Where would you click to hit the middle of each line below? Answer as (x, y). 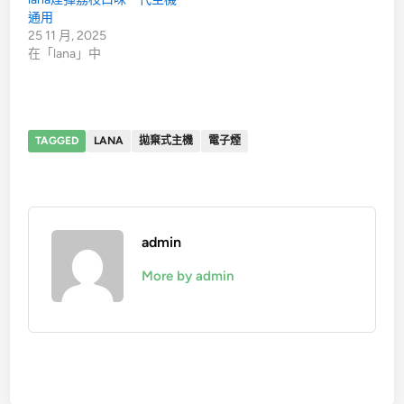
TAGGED (57, 141)
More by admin (188, 276)
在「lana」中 (65, 54)
